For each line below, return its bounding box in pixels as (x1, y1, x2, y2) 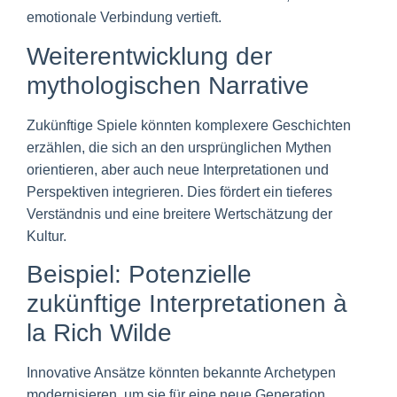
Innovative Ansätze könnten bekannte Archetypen (27, 365, 336, 381)
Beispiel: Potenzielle (27, 261, 252, 289)
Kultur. (27, 228, 66, 244)
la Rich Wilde (27, 319, 172, 347)
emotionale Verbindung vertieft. (27, 10, 222, 26)
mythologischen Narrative (27, 71, 309, 99)
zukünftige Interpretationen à (27, 290, 347, 318)
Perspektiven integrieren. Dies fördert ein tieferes (27, 183, 332, 199)
